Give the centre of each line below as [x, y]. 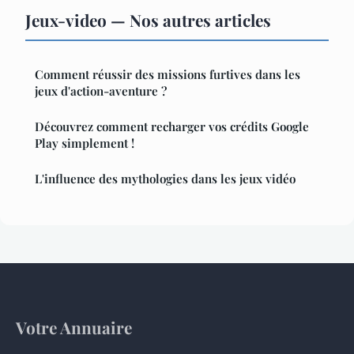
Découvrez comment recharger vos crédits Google [172, 127]
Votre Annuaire [74, 328]
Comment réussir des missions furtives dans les [168, 75]
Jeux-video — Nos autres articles [148, 20]
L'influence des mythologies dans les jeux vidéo [165, 179]
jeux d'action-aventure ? [101, 91]
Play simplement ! [85, 143]
